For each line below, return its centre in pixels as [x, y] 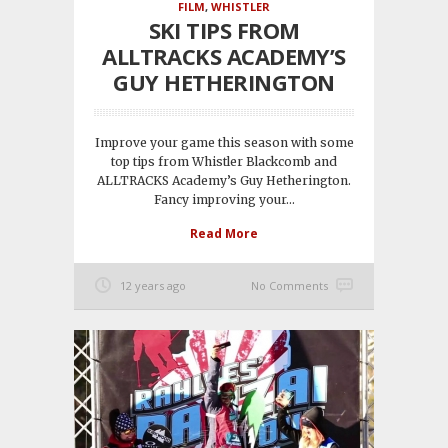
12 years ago [153, 286]
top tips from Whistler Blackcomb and [224, 162]
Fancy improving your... [224, 200]
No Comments [289, 286]
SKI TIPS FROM [224, 30]
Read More [224, 234]
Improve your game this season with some [224, 143]
